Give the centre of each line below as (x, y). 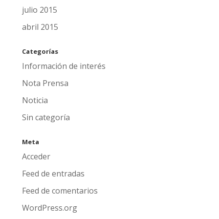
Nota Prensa (45, 83)
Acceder (36, 156)
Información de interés (64, 66)
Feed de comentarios (60, 191)
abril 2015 (40, 27)
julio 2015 (39, 10)
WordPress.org (49, 208)
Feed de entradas (53, 174)
